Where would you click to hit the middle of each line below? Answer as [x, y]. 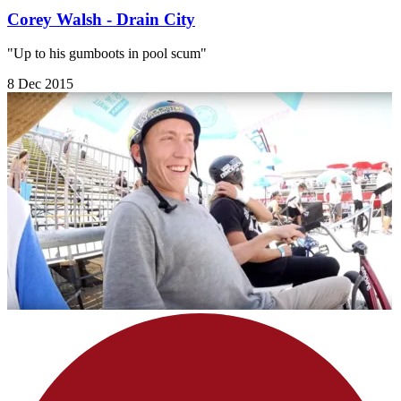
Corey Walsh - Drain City [101, 19]
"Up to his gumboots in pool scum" [107, 54]
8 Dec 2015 [40, 84]
